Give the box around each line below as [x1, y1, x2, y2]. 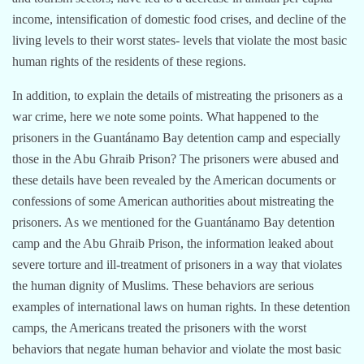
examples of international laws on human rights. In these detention [12, 299, 350, 314]
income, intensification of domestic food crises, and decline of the [12, 11, 346, 26]
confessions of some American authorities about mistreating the [12, 193, 334, 208]
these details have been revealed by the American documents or [12, 172, 336, 187]
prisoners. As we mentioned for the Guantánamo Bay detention [12, 214, 335, 229]
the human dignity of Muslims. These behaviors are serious [12, 278, 314, 292]
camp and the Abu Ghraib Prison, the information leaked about [12, 236, 333, 250]
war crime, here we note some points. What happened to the [12, 109, 318, 123]
